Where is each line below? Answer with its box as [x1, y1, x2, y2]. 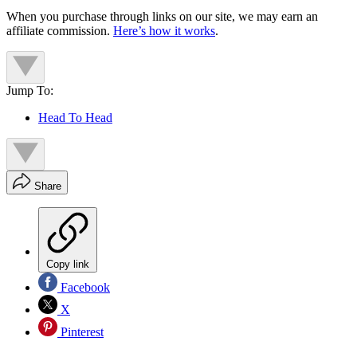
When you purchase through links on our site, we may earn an [6, 10, 318, 24]
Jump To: [6, 84, 53, 98]
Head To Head [38, 111, 112, 125]
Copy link [46, 258, 89, 271]
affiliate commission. [6, 24, 113, 38]
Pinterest [57, 325, 104, 339]
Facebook [57, 280, 110, 295]
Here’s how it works [113, 24, 215, 38]
